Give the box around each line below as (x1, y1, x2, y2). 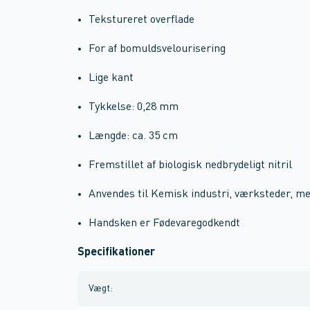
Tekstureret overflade (89, 15, 194, 26)
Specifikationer (77, 247, 155, 258)
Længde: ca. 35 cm (89, 131, 178, 142)
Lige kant (89, 73, 134, 84)
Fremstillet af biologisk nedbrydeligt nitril (89, 160, 292, 171)
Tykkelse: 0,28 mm (89, 102, 179, 113)
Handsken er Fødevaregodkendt (89, 218, 240, 229)
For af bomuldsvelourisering (89, 44, 226, 55)
